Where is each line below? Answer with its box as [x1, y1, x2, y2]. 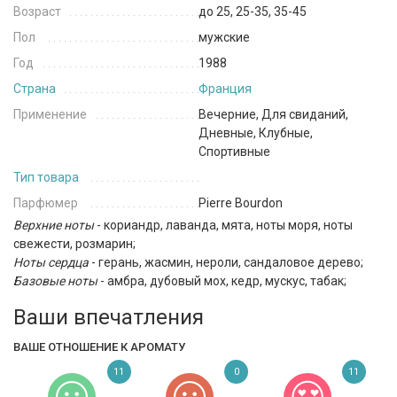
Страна [13, 82, 56, 97]
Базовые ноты [13, 274, 97, 289]
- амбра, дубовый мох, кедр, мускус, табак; [97, 274, 346, 289]
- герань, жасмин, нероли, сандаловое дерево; [89, 255, 363, 270]
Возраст [13, 4, 61, 19]
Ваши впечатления [13, 305, 204, 331]
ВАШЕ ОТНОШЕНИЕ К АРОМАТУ [13, 340, 185, 354]
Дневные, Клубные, [198, 126, 313, 141]
